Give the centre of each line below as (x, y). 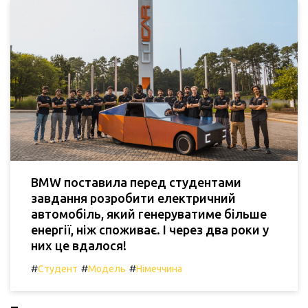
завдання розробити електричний (133, 198)
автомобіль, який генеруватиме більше (149, 213)
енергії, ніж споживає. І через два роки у (150, 229)
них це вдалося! (79, 245)
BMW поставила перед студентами (136, 182)
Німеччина (159, 268)
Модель (107, 268)
